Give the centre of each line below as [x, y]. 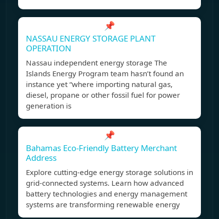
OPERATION [49, 48]
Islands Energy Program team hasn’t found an [105, 74]
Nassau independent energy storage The [97, 63]
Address [41, 158]
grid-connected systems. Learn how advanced [105, 183]
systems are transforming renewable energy [103, 205]
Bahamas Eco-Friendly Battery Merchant [101, 148]
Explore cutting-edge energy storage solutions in [109, 172]
